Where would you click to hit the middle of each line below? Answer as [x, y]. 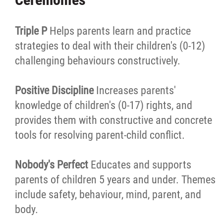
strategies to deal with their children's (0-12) [110, 46]
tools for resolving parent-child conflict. [100, 135]
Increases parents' [136, 90]
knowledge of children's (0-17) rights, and [104, 105]
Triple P [32, 31]
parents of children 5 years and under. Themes [115, 180]
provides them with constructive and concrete [113, 120]
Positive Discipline [55, 90]
